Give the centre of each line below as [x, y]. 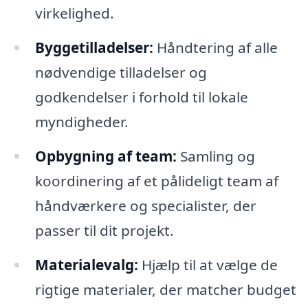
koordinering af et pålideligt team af [156, 180]
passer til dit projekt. [104, 230]
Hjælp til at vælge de [208, 264]
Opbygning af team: [106, 156]
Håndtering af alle [215, 47]
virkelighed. [74, 13]
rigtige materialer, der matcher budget [165, 289]
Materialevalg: [86, 264]
